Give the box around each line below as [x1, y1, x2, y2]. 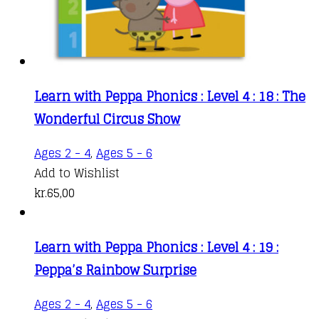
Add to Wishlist [34, 162, 120, 183]
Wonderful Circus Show [34, 107, 180, 130]
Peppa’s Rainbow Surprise [34, 258, 197, 281]
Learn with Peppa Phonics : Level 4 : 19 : [34, 235, 278, 258]
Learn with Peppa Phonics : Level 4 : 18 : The [34, 84, 305, 108]
